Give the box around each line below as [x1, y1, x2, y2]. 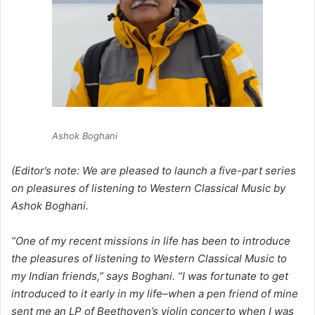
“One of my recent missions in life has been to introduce [11, 234, 290, 248]
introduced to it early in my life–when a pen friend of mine [11, 287, 298, 301]
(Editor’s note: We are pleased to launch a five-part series [11, 164, 296, 178]
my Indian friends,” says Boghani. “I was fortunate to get [11, 269, 288, 283]
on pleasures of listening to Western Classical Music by [11, 181, 285, 195]
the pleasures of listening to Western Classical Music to [11, 252, 287, 266]
